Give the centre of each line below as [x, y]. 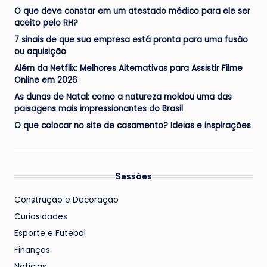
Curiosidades [41, 216]
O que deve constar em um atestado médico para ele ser [132, 11]
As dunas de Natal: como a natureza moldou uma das [123, 97]
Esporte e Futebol [50, 233]
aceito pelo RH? [46, 23]
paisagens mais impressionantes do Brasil [99, 108]
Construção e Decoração [66, 200]
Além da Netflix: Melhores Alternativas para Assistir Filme [128, 68]
